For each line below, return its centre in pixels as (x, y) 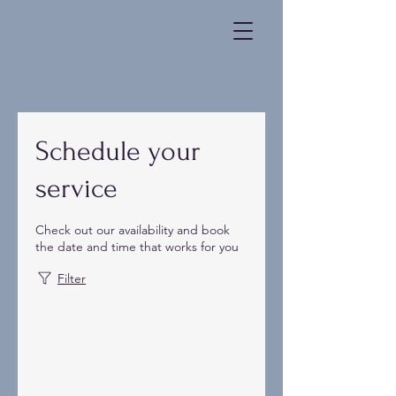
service (76, 189)
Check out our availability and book (133, 230)
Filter (72, 278)
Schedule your (118, 152)
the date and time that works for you (137, 247)
